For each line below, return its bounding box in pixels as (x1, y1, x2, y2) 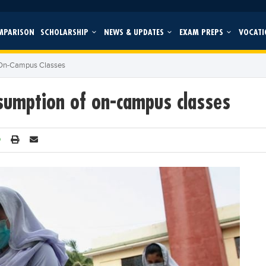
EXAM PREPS (179, 26, 226, 37)
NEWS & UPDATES (103, 26, 166, 37)
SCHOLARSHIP (40, 26, 91, 37)
